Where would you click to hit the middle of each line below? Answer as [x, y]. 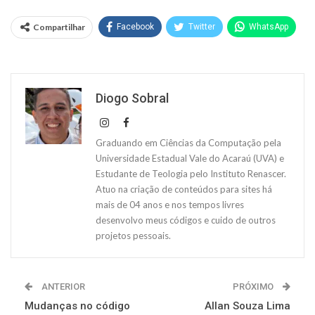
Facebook [135, 26]
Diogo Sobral [132, 98]
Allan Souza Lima [247, 306]
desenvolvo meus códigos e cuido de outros [186, 220]
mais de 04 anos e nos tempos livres [170, 204]
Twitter [202, 26]
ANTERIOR [62, 286]
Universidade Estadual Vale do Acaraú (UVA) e [190, 158]
